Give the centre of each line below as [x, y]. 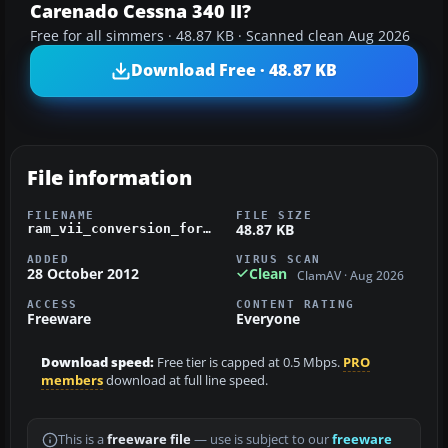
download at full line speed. [185, 381]
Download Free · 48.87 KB [234, 70]
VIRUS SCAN [278, 258]
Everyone [268, 319]
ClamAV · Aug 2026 [350, 276]
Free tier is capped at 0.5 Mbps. [248, 363]
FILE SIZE [274, 214]
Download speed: [97, 363]
